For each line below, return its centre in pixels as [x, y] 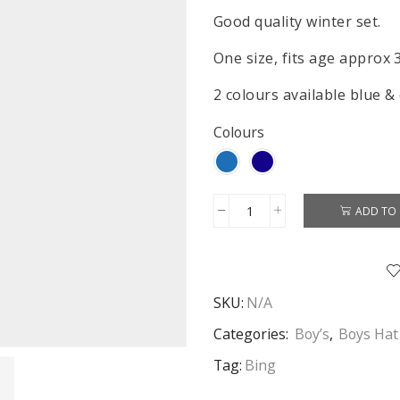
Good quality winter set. [297, 22]
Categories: [253, 334]
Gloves [270, 265]
